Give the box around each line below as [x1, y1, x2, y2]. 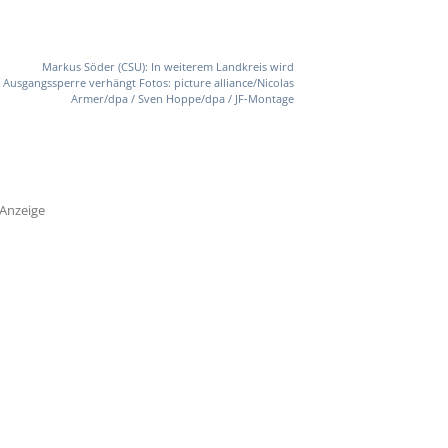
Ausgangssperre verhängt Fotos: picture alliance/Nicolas [2, 75, 294, 91]
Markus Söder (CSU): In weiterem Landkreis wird [41, 59, 294, 75]
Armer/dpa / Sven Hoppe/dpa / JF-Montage [70, 91, 294, 107]
